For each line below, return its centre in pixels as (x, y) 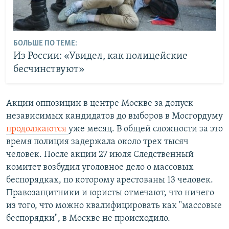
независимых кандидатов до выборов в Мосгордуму (114, 116)
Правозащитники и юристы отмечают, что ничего (110, 193)
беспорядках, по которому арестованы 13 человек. (110, 180)
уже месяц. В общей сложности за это (146, 129)
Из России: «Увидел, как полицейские (100, 56)
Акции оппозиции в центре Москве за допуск (100, 103)
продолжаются (37, 129)
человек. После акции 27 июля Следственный (100, 154)
